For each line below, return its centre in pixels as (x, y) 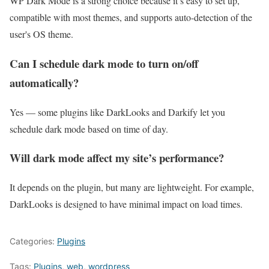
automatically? (44, 82)
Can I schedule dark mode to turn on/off (104, 63)
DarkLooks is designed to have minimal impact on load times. (126, 204)
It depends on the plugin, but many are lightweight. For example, (132, 187)
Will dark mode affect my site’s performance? (117, 158)
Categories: (33, 241)
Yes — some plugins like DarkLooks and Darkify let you (117, 112)
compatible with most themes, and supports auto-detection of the (131, 17)
